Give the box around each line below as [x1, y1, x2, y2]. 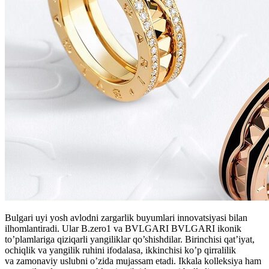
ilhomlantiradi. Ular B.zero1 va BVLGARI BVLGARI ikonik [5, 223, 241, 234]
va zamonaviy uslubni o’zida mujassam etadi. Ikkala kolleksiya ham [5, 256, 261, 267]
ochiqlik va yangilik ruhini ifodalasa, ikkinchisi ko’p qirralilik [5, 245, 236, 256]
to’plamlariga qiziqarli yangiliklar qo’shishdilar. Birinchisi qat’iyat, [5, 234, 255, 245]
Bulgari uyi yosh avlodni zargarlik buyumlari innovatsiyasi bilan [5, 213, 247, 223]
